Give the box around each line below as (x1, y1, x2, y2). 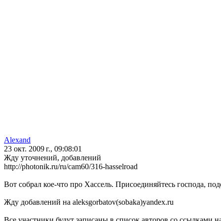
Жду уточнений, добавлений (4, 153, 101, 162)
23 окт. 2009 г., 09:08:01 (4, 145, 82, 153)
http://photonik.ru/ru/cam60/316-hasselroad (4, 162, 138, 171)
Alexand (4, 136, 31, 145)
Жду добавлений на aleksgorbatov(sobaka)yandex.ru (4, 198, 174, 207)
